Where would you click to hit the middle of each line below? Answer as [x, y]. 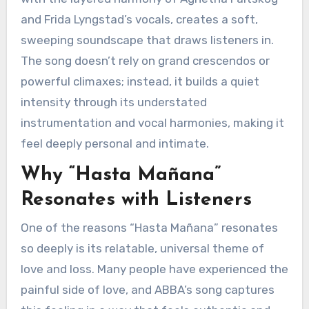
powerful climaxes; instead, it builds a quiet [140, 82]
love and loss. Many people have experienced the [154, 269]
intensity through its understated [113, 102]
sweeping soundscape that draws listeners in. [147, 40]
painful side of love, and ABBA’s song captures [147, 289]
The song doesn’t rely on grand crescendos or [145, 61]
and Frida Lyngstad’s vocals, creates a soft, [139, 20]
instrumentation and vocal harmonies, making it [152, 123]
